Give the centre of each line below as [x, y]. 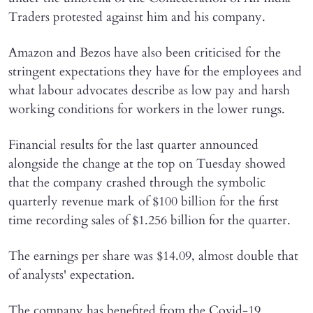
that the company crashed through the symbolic [137, 182]
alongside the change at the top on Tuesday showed [147, 163]
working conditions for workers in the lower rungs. [147, 109]
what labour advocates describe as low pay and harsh [149, 90]
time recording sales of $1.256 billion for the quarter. [150, 220]
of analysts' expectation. [72, 275]
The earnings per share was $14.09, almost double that [153, 256]
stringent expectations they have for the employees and [155, 71]
